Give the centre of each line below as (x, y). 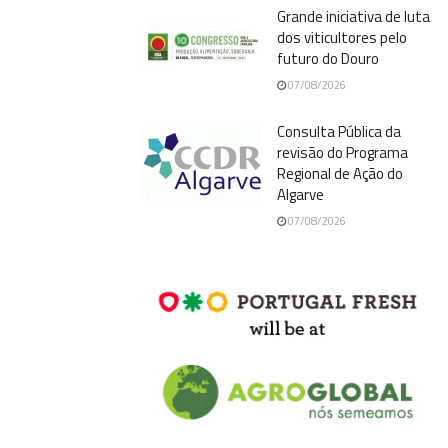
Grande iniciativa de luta (353, 16)
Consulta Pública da (339, 131)
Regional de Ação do (340, 173)
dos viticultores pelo (342, 37)
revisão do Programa (342, 152)
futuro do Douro (328, 58)
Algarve (300, 194)
